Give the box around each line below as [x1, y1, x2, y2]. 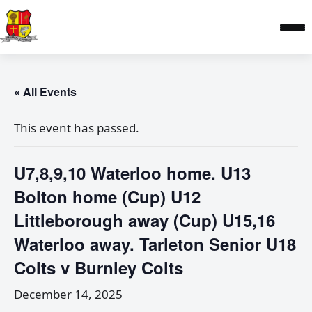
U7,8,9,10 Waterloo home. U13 [14, 161, 251, 185]
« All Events [14, 84, 77, 100]
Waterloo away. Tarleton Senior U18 [14, 232, 296, 256]
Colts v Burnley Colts [14, 256, 183, 279]
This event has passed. [14, 120, 139, 136]
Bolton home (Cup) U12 [14, 185, 201, 208]
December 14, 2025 [14, 286, 123, 302]
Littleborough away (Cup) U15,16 [14, 208, 275, 232]
